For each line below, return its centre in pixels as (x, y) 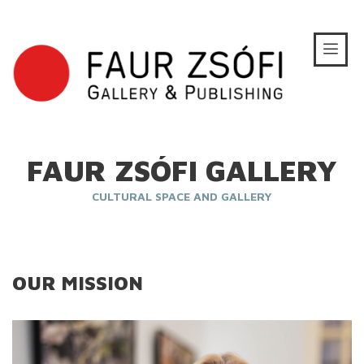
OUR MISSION (78, 283)
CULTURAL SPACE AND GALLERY (182, 197)
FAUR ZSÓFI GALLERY (182, 171)
